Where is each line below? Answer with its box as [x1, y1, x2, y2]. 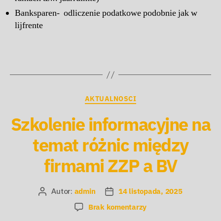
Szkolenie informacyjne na [10, 112, 211, 136]
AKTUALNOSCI [84, 94, 137, 104]
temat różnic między [33, 133, 188, 156]
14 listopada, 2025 [118, 186, 183, 196]
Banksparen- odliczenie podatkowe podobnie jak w [15, 7, 197, 19]
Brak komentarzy [88, 202, 147, 212]
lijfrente [15, 19, 43, 31]
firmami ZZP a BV [44, 153, 177, 177]
